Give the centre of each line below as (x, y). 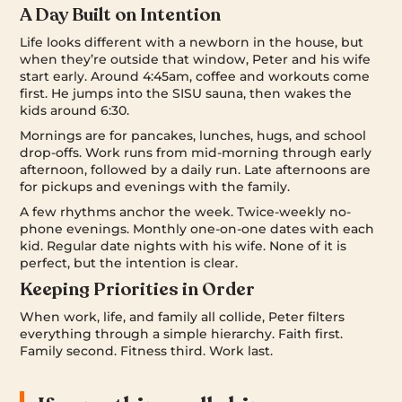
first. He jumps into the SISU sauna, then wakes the (186, 93)
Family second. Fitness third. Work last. (147, 350)
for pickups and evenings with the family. (155, 186)
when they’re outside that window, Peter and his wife (196, 59)
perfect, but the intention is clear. (129, 262)
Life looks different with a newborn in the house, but (192, 42)
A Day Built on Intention (121, 14)
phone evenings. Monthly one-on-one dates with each (197, 228)
